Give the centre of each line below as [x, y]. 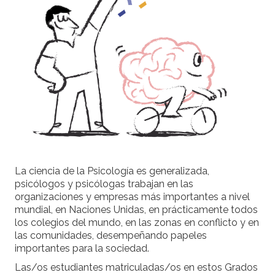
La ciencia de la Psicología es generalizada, [112, 171]
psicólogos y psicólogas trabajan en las [104, 184]
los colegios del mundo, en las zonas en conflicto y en [137, 223]
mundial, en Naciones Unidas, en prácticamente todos [136, 210]
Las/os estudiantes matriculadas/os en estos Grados [136, 268]
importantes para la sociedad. [82, 249]
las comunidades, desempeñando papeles [111, 236]
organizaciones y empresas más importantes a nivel [132, 197]
